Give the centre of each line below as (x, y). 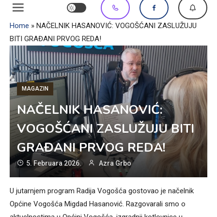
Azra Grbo (115, 163)
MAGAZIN (35, 89)
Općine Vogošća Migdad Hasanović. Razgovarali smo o (98, 204)
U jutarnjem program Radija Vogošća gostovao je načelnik (102, 191)
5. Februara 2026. (54, 163)
